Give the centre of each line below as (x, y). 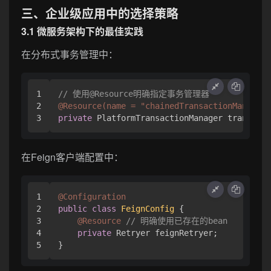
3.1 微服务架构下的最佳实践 (82, 31)
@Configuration (92, 196)
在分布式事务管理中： (70, 54)
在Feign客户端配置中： (72, 157)
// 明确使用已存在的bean (177, 220)
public (73, 208)
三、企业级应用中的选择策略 (100, 13)
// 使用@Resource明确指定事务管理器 (134, 93)
